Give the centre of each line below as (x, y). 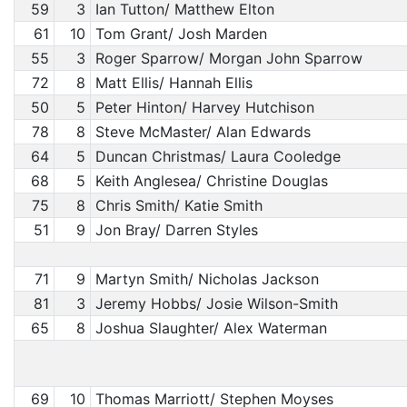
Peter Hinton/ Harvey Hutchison (204, 107)
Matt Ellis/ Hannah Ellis (174, 83)
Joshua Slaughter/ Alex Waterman (211, 328)
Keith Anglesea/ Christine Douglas (211, 181)
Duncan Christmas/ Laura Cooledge (218, 156)
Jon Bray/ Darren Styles (176, 230)
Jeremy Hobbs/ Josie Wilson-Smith (216, 303)
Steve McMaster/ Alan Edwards (203, 132)
